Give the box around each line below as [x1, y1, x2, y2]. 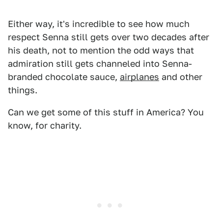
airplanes [120, 72, 159, 82]
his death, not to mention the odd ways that [8, 45, 194, 55]
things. [8, 85, 37, 95]
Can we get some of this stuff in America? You [8, 107, 204, 117]
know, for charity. [8, 120, 82, 131]
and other [159, 72, 202, 82]
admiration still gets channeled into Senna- [8, 58, 192, 69]
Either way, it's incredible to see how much [8, 19, 190, 29]
